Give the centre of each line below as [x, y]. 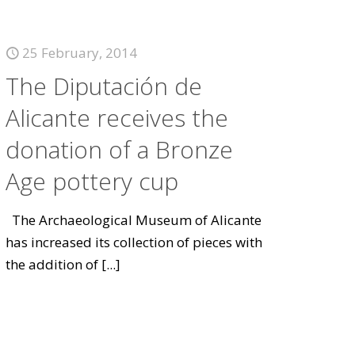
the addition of [52, 264]
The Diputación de [104, 86]
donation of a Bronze [120, 149]
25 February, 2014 [80, 53]
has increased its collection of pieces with [134, 242]
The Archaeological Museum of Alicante [134, 220]
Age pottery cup [92, 181]
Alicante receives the [117, 118]
